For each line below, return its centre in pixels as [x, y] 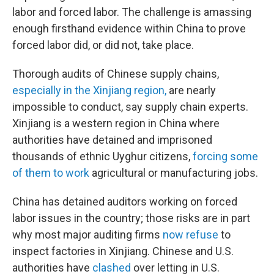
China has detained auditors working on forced [125, 202]
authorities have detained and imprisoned [112, 140]
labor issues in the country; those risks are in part [131, 218]
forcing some [225, 156]
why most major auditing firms [87, 235]
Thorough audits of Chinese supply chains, [116, 74]
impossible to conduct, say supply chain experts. [130, 107]
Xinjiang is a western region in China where [116, 123]
